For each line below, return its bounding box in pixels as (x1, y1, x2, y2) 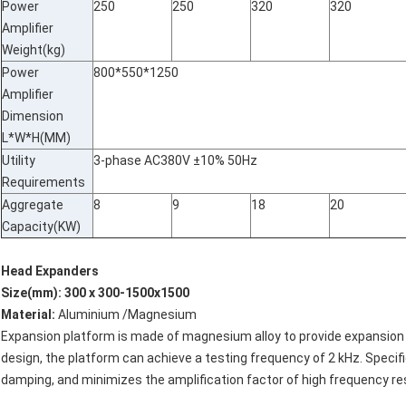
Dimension (2, 109, 63, 124)
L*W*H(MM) (2, 130, 71, 146)
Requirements (2, 175, 85, 190)
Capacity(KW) (2, 219, 81, 235)
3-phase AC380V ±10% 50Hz (93, 153, 257, 169)
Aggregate (2, 198, 63, 213)
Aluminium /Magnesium (55, 307, 197, 323)
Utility (2, 153, 35, 169)
